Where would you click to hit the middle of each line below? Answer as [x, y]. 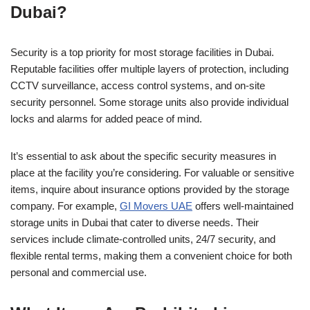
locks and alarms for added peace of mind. [106, 118]
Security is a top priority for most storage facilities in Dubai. [142, 52]
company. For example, [65, 206]
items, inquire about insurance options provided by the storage [150, 189]
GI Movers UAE [156, 206]
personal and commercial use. [79, 272]
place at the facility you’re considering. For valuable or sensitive [152, 172]
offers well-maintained [243, 206]
